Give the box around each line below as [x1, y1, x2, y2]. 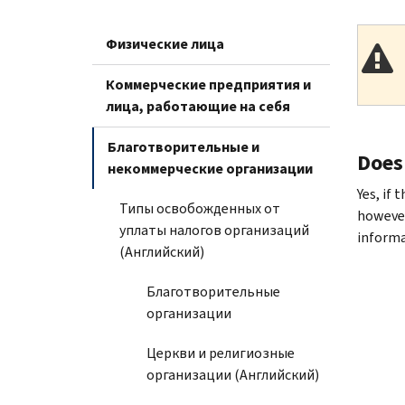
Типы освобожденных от [119, 198, 280, 218]
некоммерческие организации [108, 158, 313, 178]
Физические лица [106, 33, 224, 53]
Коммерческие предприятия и [106, 74, 311, 94]
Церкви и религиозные [146, 343, 295, 363]
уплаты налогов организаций [119, 220, 309, 240]
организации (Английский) [146, 364, 319, 384]
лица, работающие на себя [106, 96, 290, 116]
